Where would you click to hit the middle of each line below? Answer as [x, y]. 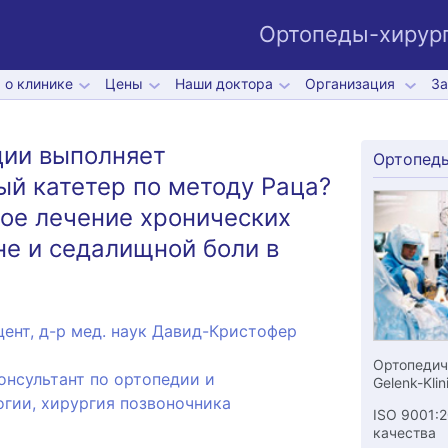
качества [404, 432]
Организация [351, 83]
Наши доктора [223, 83]
